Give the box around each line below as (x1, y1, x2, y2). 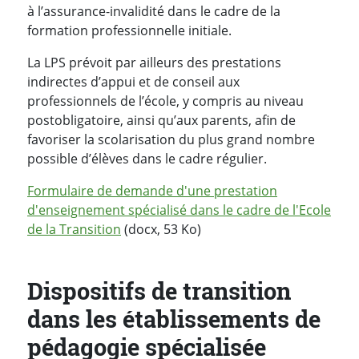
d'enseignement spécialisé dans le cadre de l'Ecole (27, 200, 331, 219)
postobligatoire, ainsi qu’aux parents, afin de (27, 111, 296, 129)
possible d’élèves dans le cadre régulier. (27, 149, 267, 167)
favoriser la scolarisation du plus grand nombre (27, 130, 315, 148)
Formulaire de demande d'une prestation (27, 181, 277, 200)
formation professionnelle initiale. (27, 21, 232, 39)
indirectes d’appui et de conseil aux (27, 72, 240, 91)
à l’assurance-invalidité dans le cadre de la (27, 2, 280, 20)
